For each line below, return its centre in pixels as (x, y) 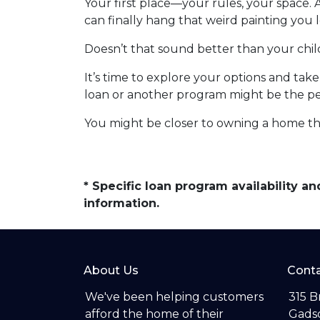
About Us (111, 270)
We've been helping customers (174, 297)
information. (121, 203)
